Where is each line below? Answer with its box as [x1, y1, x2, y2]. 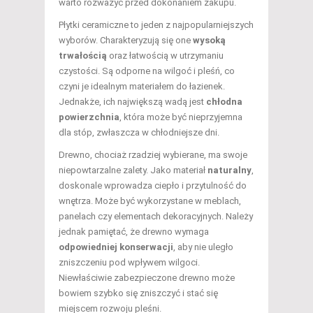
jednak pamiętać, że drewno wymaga [59, 226, 209, 238]
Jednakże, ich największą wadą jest [59, 96, 206, 108]
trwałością [59, 50, 107, 61]
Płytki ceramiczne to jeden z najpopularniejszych [59, 20, 254, 31]
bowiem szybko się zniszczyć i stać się [59, 288, 218, 299]
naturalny [208, 165, 252, 176]
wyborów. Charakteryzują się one [59, 35, 193, 46]
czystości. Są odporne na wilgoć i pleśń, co [59, 66, 235, 77]
